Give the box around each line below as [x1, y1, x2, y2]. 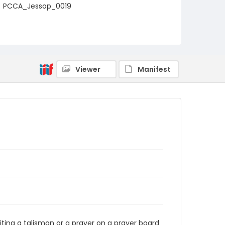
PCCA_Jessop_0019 [3, 1, 71, 11]
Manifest [138, 64, 171, 74]
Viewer [75, 64, 100, 74]
